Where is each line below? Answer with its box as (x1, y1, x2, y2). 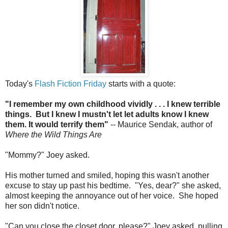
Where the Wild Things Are (5, 130, 102, 139)
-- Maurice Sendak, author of (108, 120, 212, 129)
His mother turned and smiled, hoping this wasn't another (5, 170, 209, 180)
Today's (5, 79, 35, 88)
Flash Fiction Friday (35, 79, 106, 88)
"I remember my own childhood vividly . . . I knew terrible (5, 99, 220, 108)
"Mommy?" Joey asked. (5, 150, 90, 159)
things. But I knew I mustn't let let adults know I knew (5, 109, 209, 119)
